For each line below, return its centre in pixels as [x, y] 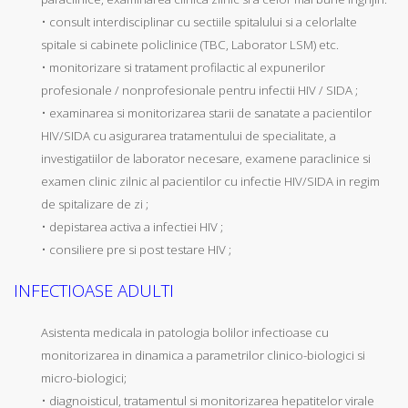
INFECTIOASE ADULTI [94, 291]
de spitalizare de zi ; [95, 204]
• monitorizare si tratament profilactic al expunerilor [183, 67]
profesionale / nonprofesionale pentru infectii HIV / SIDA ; [199, 90]
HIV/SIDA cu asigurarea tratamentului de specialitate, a [189, 135]
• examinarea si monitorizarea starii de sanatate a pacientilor [206, 112]
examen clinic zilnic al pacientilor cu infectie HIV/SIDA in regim [210, 181]
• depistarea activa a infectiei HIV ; [132, 226]
